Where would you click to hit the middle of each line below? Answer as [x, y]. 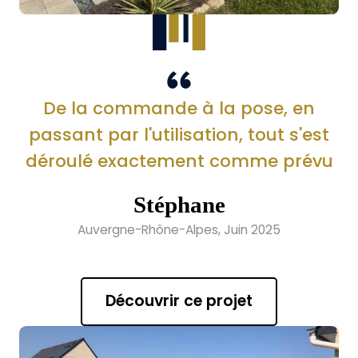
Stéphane [179, 204]
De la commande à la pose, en [179, 109]
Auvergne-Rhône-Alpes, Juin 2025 [179, 229]
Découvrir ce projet [179, 300]
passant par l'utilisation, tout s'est [179, 135]
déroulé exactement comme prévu [179, 161]
